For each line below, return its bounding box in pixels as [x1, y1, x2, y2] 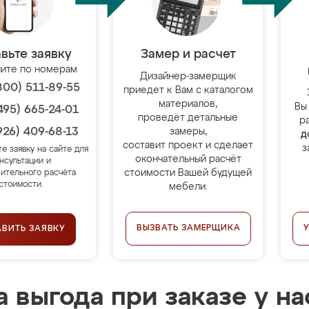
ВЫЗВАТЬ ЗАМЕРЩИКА [136, 224, 241, 232]
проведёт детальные [138, 113, 239, 123]
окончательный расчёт [134, 154, 241, 164]
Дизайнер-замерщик [139, 72, 237, 81]
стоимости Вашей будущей [124, 168, 252, 178]
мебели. [168, 182, 208, 192]
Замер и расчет [140, 48, 236, 61]
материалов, [159, 99, 218, 109]
